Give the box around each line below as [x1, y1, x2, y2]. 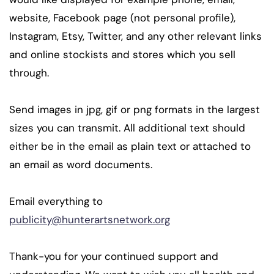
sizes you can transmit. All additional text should [9, 120, 245, 135]
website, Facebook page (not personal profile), [9, 10, 235, 24]
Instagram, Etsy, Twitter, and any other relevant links [9, 29, 262, 43]
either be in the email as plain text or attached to [9, 139, 251, 153]
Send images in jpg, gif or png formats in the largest [9, 102, 260, 116]
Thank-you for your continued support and [9, 249, 218, 263]
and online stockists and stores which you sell [9, 47, 235, 61]
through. [9, 65, 49, 80]
